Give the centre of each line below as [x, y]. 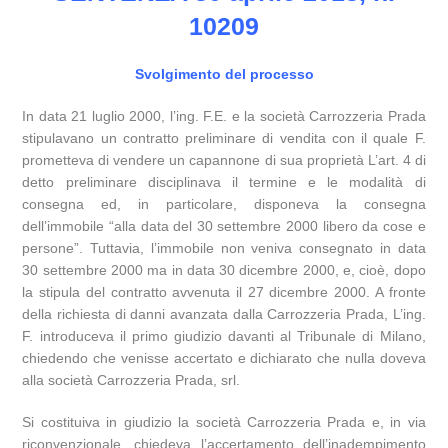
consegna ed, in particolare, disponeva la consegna [224, 204]
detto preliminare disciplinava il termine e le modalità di [224, 182]
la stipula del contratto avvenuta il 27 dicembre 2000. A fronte [224, 292]
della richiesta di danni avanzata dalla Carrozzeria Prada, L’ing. [224, 314]
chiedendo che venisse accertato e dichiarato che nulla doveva [224, 358]
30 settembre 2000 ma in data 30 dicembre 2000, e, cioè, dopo [224, 270]
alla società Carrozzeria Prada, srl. [131, 380]
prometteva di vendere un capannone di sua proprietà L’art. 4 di [224, 160]
